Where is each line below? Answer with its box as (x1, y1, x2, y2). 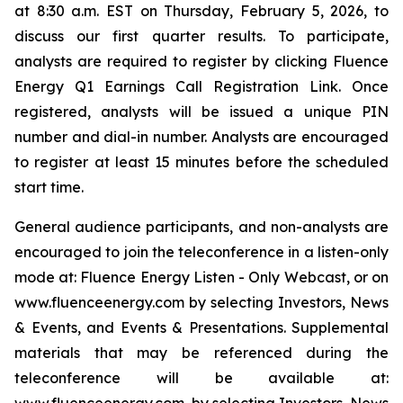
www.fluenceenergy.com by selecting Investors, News (14, 293, 389, 312)
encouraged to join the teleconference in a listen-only (14, 243, 389, 262)
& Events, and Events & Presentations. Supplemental (14, 318, 389, 337)
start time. (14, 178, 84, 197)
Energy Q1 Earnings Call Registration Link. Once (14, 77, 389, 96)
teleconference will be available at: (14, 369, 389, 388)
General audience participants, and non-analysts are (14, 218, 389, 237)
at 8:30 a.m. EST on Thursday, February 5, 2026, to (14, 2, 389, 21)
